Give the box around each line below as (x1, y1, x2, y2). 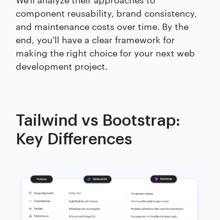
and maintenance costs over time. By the (16, 20, 189, 32)
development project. (16, 59, 108, 72)
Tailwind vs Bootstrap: (16, 113, 180, 129)
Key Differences (16, 132, 132, 147)
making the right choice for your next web (16, 46, 195, 58)
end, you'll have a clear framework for (16, 33, 175, 45)
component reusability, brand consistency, (16, 6, 197, 19)
